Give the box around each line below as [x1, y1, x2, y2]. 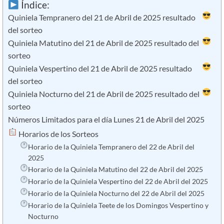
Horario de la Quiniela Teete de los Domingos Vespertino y [27, 201, 208, 210]
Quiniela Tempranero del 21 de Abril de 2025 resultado [8, 13, 195, 22]
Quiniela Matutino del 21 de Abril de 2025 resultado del [8, 38, 199, 48]
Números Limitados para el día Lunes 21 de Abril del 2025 [8, 115, 204, 124]
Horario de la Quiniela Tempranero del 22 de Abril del [27, 142, 194, 151]
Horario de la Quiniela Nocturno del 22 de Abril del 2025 [27, 189, 204, 198]
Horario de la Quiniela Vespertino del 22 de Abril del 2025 [27, 177, 208, 186]
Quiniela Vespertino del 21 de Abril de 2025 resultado [8, 64, 192, 73]
